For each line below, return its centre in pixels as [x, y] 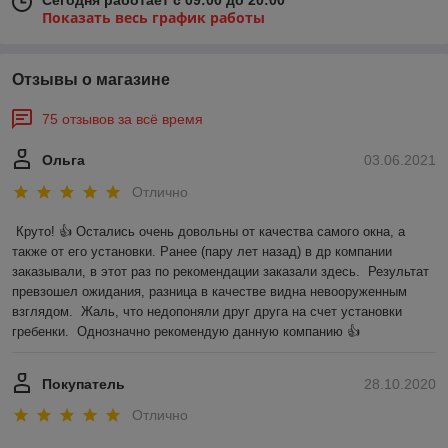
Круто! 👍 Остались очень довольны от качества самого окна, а [210, 231]
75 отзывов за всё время [122, 119]
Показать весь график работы [153, 18]
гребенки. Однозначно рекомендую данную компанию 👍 [186, 331]
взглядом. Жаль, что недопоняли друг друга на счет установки [207, 311]
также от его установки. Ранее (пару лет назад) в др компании [202, 251]
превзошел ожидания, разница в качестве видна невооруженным [209, 291]
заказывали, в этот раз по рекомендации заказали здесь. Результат [220, 271]
